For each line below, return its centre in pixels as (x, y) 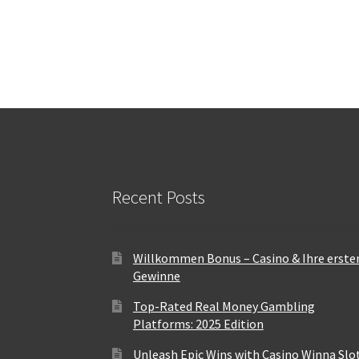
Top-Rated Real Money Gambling (224, 306)
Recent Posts (159, 198)
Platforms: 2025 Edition (198, 323)
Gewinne (156, 275)
